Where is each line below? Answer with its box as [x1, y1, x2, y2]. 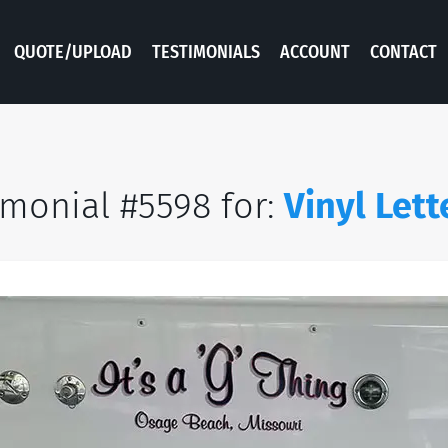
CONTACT [370, 40, 437, 63]
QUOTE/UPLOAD [14, 40, 132, 63]
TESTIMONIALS [152, 40, 260, 63]
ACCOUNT [280, 40, 350, 63]
